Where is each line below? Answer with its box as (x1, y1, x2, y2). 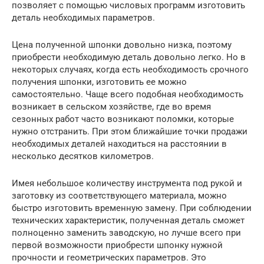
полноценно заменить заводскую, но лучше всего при (12, 227, 241, 239)
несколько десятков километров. (12, 151, 154, 162)
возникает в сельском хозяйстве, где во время (12, 101, 211, 113)
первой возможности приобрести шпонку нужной (12, 240, 223, 251)
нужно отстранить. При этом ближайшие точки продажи (12, 126, 247, 137)
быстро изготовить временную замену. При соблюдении (12, 203, 252, 214)
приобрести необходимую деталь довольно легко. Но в (12, 52, 246, 63)
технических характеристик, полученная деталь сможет (12, 215, 245, 226)
